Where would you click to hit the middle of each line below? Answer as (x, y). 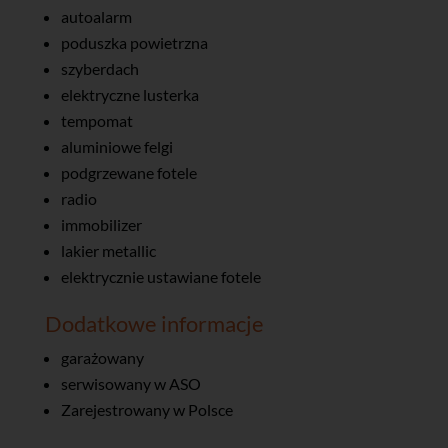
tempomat (96, 121)
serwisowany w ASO (130, 384)
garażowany (102, 358)
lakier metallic (108, 251)
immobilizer (101, 225)
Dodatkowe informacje (154, 324)
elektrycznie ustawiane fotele (160, 277)
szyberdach (99, 69)
